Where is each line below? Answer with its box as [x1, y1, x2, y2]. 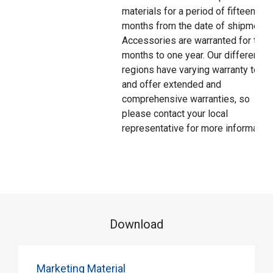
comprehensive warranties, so [122, 93, 250, 105]
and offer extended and [122, 79, 221, 91]
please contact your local [122, 108, 228, 120]
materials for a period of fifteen [122, 5, 255, 18]
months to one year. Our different [122, 49, 261, 62]
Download [110, 217, 163, 232]
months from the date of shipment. [122, 20, 269, 32]
